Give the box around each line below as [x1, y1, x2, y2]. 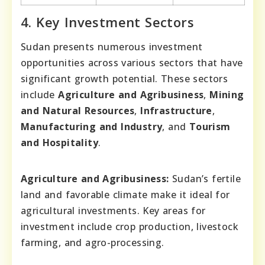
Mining [209, 88, 244, 102]
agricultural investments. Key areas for [21, 204, 206, 218]
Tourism [189, 120, 231, 134]
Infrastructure [140, 104, 212, 118]
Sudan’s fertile [169, 172, 241, 186]
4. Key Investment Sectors [21, 13, 194, 31]
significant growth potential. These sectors [21, 72, 228, 86]
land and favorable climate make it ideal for [21, 188, 230, 202]
